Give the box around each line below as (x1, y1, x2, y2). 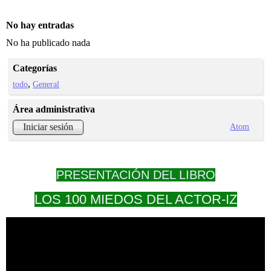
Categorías (13, 63, 57, 74)
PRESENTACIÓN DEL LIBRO (56, 168, 215, 181)
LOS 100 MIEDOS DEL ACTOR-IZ (34, 191, 237, 207)
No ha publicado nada (6, 38, 90, 48)
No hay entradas (6, 20, 74, 30)
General (33, 79, 60, 90)
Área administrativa (13, 104, 96, 115)
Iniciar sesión (23, 122, 74, 132)
